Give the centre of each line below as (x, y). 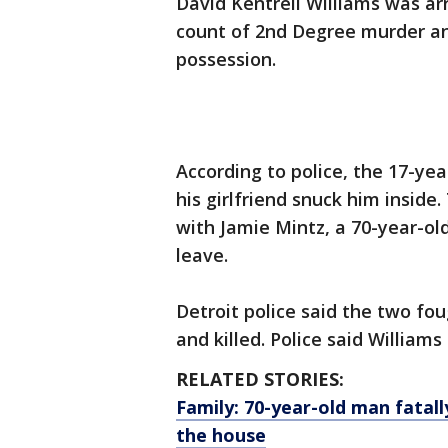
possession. (226, 59)
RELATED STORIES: (260, 379)
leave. (202, 255)
